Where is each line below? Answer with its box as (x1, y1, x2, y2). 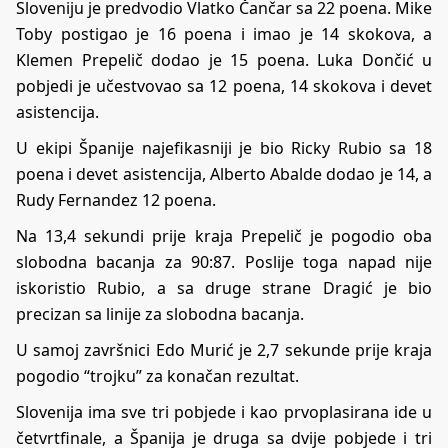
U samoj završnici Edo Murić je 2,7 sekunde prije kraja (16, 339, 432, 362)
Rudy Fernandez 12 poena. (16, 189, 216, 212)
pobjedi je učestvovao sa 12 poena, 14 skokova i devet (16, 75, 432, 98)
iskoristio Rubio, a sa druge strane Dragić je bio (16, 277, 432, 300)
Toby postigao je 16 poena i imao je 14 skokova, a (16, 23, 432, 46)
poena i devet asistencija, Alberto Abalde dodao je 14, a (16, 163, 432, 186)
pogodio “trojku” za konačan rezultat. (16, 365, 299, 388)
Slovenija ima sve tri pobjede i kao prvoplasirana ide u (16, 401, 432, 424)
